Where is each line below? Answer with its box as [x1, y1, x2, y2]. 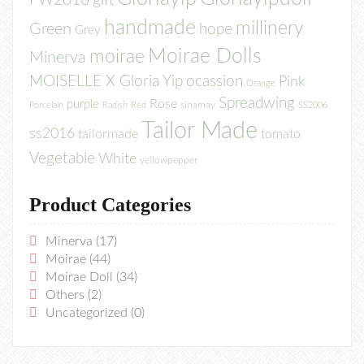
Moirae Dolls [148, 46, 262, 67]
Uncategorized [45, 306, 128, 320]
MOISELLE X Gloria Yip [29, 73, 183, 90]
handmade [104, 18, 196, 39]
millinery [236, 19, 304, 39]
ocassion [186, 73, 243, 90]
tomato [261, 128, 301, 141]
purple [67, 98, 99, 111]
